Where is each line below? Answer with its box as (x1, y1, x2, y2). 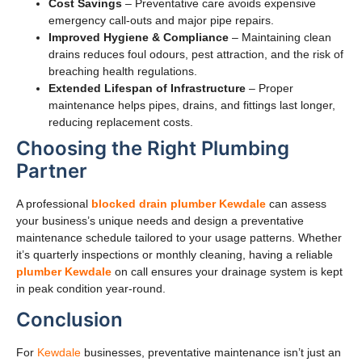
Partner (16, 158, 87, 183)
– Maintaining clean (229, 30, 331, 44)
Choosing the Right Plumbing (16, 136, 289, 160)
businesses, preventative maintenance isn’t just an (81, 346, 341, 360)
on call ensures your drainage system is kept (112, 264, 343, 278)
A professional (16, 196, 91, 210)
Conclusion (16, 308, 123, 332)
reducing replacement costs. (48, 115, 193, 128)
